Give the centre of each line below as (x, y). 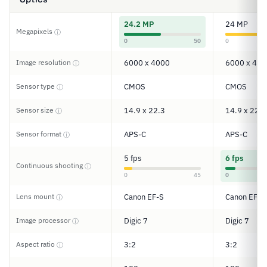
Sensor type (36, 86)
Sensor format (40, 134)
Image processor (44, 220)
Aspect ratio (36, 244)
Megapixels (35, 31)
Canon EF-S (144, 197)
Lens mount (36, 196)
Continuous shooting (50, 165)
